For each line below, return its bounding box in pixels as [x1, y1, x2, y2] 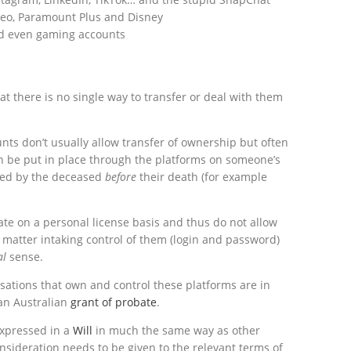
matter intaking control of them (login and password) [2, 232, 280, 248]
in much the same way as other [96, 323, 260, 338]
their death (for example [139, 169, 267, 185]
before [105, 169, 139, 185]
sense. [9, 249, 43, 265]
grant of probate [71, 295, 157, 310]
